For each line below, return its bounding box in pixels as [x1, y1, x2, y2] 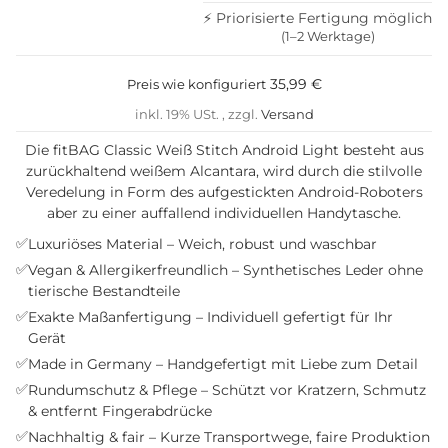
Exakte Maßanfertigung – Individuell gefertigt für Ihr [28, 308, 393, 327]
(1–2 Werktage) [280, 29, 375, 45]
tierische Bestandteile [28, 282, 180, 301]
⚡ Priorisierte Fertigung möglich [203, 9, 432, 28]
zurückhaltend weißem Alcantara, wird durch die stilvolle [26, 162, 422, 181]
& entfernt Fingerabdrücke [28, 402, 212, 421]
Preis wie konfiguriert [126, 76, 266, 93]
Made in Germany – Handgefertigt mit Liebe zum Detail [28, 355, 418, 374]
